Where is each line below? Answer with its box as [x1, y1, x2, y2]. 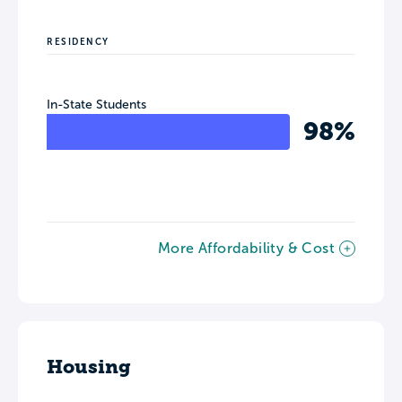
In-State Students [47, 97, 146, 111]
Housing [47, 354, 131, 378]
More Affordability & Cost [158, 240, 335, 256]
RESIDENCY [47, 36, 109, 47]
